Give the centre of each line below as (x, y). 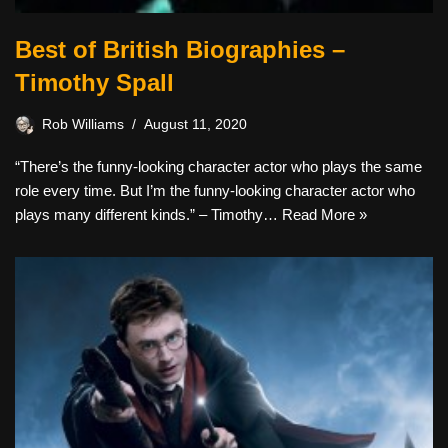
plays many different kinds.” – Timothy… (148, 214)
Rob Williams (83, 124)
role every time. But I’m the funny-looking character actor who (215, 190)
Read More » (324, 214)
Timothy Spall (94, 82)
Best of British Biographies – (180, 49)
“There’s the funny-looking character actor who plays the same (218, 166)
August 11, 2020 (195, 124)
